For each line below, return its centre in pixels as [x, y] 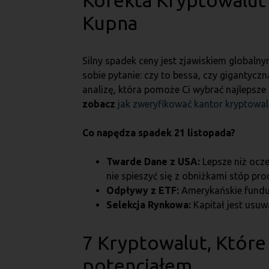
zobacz [100, 104]
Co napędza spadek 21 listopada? [159, 133]
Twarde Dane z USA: [153, 162]
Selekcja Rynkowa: [149, 205]
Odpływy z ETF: [143, 190]
